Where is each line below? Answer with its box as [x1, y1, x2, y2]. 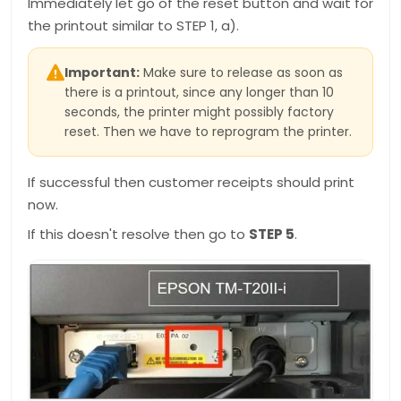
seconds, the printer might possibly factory [64, 103, 334, 122]
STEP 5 [249, 225, 294, 244]
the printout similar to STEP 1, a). [28, 16, 239, 36]
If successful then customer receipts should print [28, 173, 354, 192]
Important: [64, 64, 140, 82]
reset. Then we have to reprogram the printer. [64, 123, 352, 141]
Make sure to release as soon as [140, 64, 343, 82]
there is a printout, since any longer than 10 [64, 83, 334, 102]
